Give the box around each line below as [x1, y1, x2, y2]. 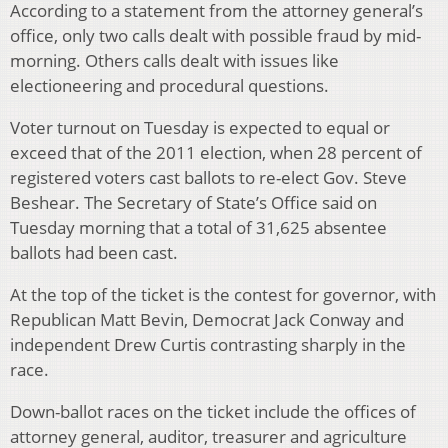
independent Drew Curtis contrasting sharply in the [10, 333, 406, 357]
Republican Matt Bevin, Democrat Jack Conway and [10, 308, 404, 332]
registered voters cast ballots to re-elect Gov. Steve [10, 166, 407, 190]
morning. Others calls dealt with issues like [10, 49, 339, 73]
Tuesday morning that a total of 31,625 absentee [10, 216, 387, 240]
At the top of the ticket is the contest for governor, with [10, 283, 436, 307]
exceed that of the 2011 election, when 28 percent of [10, 141, 422, 165]
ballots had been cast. [10, 241, 178, 265]
